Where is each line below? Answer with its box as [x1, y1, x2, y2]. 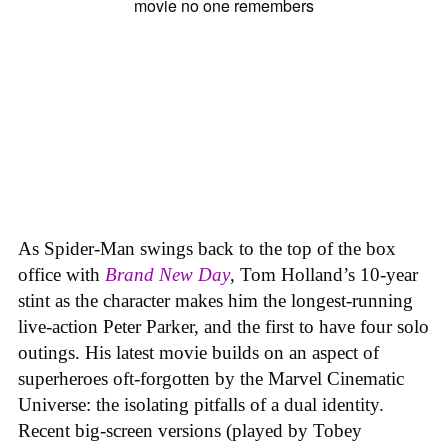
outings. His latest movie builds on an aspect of [18, 341, 379, 363]
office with [18, 263, 100, 285]
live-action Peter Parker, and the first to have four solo [18, 315, 429, 337]
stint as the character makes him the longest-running [18, 289, 413, 311]
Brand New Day [105, 263, 230, 285]
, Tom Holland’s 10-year [230, 263, 418, 285]
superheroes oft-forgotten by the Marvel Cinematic [18, 367, 404, 389]
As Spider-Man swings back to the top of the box [18, 237, 396, 259]
